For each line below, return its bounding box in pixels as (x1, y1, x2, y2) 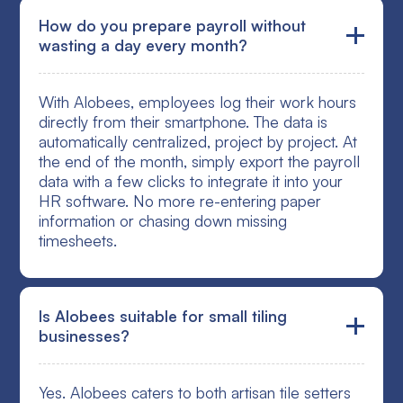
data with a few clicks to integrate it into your (39, 171, 344, 192)
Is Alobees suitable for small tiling (39, 306, 288, 327)
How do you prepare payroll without (39, 15, 307, 36)
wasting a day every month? (39, 35, 248, 56)
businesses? (39, 326, 130, 346)
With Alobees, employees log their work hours (39, 92, 357, 112)
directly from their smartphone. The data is (39, 112, 328, 132)
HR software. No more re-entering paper (39, 191, 322, 211)
